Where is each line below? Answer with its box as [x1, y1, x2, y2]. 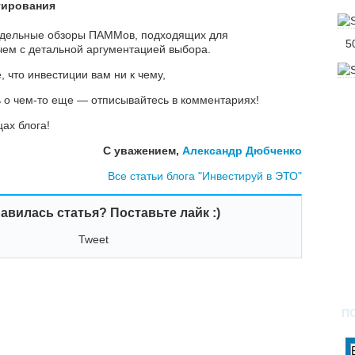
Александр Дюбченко [182, 144, 302, 158]
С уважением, [103, 144, 182, 158]
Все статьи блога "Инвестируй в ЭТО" [108, 170, 302, 183]
